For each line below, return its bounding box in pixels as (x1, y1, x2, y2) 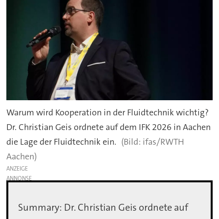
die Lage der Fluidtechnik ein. (6, 135, 117, 148)
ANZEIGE (6, 164, 28, 173)
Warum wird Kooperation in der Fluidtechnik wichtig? (6, 106, 209, 118)
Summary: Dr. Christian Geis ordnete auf (18, 201, 189, 214)
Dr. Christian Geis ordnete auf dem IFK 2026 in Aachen (6, 121, 211, 133)
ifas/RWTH (142, 135, 184, 148)
